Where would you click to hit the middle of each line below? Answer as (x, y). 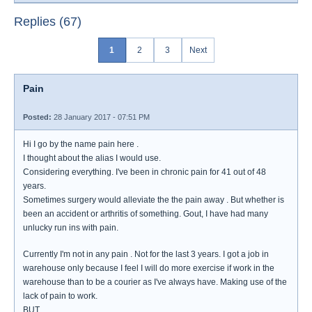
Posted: (37, 117)
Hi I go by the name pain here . (81, 144)
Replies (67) (48, 22)
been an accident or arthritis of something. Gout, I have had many (146, 214)
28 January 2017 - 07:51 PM (101, 117)
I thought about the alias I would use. (92, 158)
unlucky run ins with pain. (71, 228)
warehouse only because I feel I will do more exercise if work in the (149, 268)
